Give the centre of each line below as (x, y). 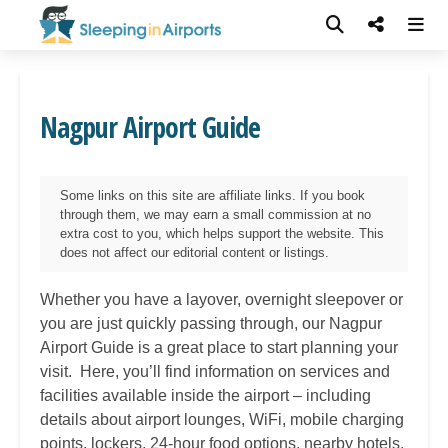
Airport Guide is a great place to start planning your (219, 347)
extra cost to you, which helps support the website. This (222, 233)
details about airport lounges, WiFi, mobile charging (222, 419)
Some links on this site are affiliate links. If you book (212, 195)
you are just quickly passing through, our (184, 323)
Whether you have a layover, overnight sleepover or (221, 299)
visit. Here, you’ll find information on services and (215, 371)
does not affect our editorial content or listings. (194, 252)
